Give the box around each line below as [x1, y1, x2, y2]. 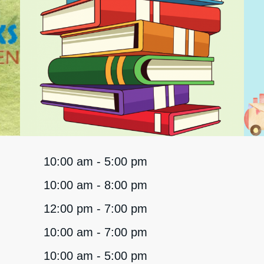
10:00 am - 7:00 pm [43, 226, 147, 239]
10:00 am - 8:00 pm [43, 179, 147, 192]
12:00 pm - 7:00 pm [43, 202, 147, 215]
